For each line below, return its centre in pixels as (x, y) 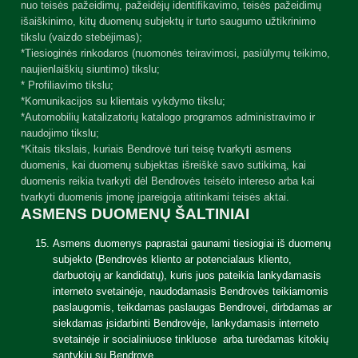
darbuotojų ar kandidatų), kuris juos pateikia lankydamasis (187, 275)
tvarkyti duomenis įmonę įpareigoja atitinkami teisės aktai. (155, 197)
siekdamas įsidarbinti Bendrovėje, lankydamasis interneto (186, 323)
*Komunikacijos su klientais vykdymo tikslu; (123, 101)
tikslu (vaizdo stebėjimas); (82, 37)
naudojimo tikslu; (60, 133)
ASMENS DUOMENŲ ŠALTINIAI (135, 214)
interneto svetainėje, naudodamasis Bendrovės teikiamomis (191, 291)
